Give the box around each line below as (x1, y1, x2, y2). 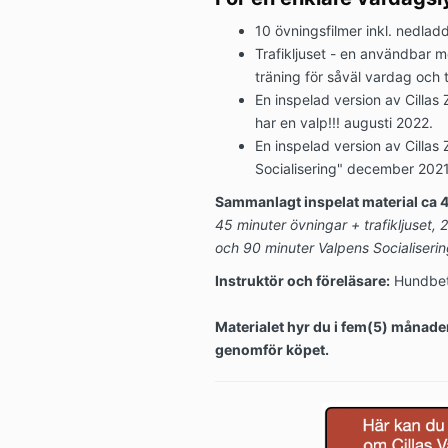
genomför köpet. (214, 340, 329, 358)
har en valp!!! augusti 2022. (254, 113, 433, 131)
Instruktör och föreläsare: (214, 271, 390, 289)
